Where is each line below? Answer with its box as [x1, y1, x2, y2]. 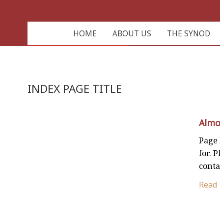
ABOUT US [112, 28, 151, 39]
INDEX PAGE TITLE [27, 81, 122, 97]
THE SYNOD [166, 28, 210, 39]
